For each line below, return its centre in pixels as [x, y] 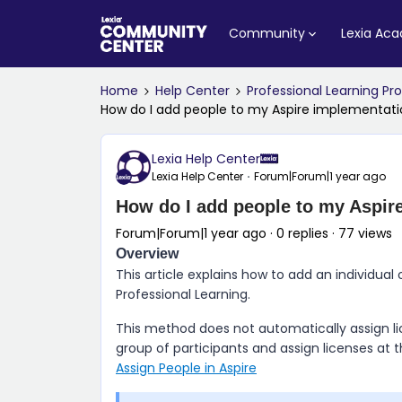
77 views [365, 233]
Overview [147, 253]
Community [267, 33]
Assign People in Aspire [186, 368]
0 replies [302, 233]
